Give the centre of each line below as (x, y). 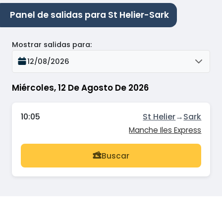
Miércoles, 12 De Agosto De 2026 (80, 87)
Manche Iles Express (165, 130)
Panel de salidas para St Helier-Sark (89, 15)
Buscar (115, 156)
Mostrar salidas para (51, 44)
